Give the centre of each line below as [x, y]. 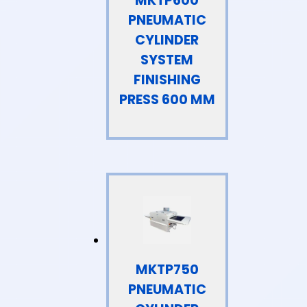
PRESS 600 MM [167, 99]
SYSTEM [167, 60]
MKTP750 [167, 269]
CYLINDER [167, 40]
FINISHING [167, 79]
